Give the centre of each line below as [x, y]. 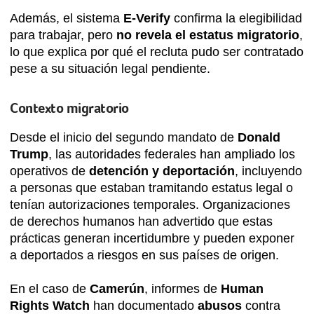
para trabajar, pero [63, 35]
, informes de [183, 289]
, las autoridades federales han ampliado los [172, 155]
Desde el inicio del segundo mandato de [124, 138]
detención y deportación [162, 171]
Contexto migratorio [69, 109]
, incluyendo [268, 171]
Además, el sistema [67, 19]
